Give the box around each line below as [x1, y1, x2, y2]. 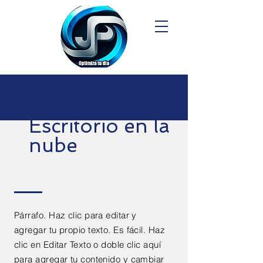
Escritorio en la [29, 114, 170, 137]
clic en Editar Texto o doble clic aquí [14, 239, 161, 250]
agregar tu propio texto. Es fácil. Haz [14, 224, 166, 235]
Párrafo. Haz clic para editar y [14, 210, 137, 221]
